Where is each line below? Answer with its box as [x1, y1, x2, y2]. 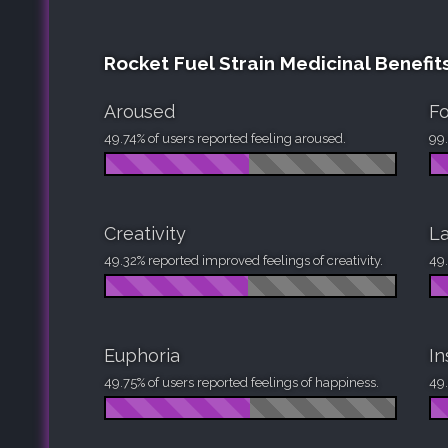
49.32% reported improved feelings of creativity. [104, 252, 383, 268]
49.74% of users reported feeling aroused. [104, 130, 346, 146]
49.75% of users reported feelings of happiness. [104, 374, 379, 390]
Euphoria [104, 344, 180, 366]
